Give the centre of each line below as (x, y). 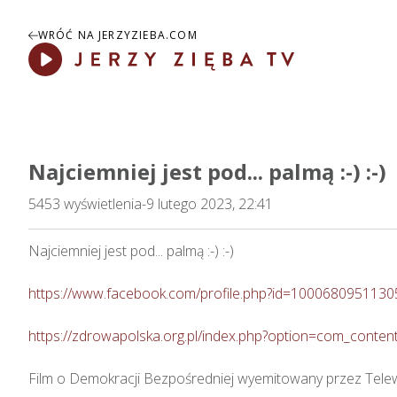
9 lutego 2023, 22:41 (210, 204)
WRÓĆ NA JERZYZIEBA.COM (117, 35)
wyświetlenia (103, 204)
